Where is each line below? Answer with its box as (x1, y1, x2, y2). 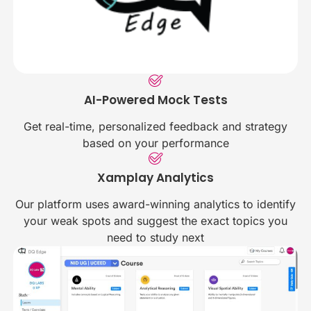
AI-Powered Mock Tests (83, 91, 228, 108)
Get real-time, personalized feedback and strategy (24, 119, 287, 133)
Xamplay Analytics (97, 169, 214, 186)
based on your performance (82, 135, 229, 150)
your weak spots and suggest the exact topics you (24, 213, 287, 228)
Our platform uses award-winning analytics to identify (15, 196, 296, 211)
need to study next (107, 230, 204, 244)
